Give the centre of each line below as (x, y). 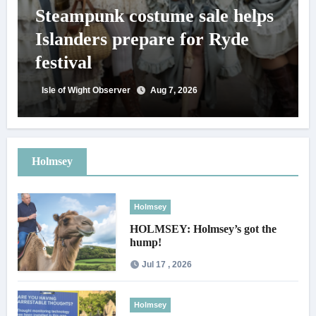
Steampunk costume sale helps (154, 16)
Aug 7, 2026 (174, 90)
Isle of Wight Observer (86, 90)
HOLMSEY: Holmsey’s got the (203, 229)
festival (63, 62)
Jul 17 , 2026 (167, 264)
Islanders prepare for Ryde (142, 39)
